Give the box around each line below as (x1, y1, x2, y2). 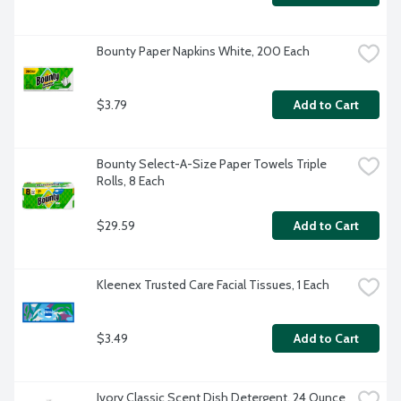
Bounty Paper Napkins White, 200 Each (97, 43, 310, 60)
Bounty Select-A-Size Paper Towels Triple (97, 156, 327, 173)
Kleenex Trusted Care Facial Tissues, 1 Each (97, 277, 329, 294)
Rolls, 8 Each (97, 173, 165, 190)
